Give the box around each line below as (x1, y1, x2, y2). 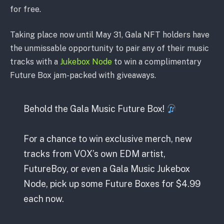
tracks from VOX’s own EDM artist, (23, 148, 165, 159)
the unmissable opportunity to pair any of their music (10, 43, 209, 53)
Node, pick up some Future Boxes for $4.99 (23, 178, 200, 189)
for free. (10, 4, 41, 14)
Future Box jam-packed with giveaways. (10, 70, 158, 80)
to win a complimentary (112, 57, 201, 67)
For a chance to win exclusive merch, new (23, 133, 192, 144)
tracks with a (10, 57, 60, 67)
